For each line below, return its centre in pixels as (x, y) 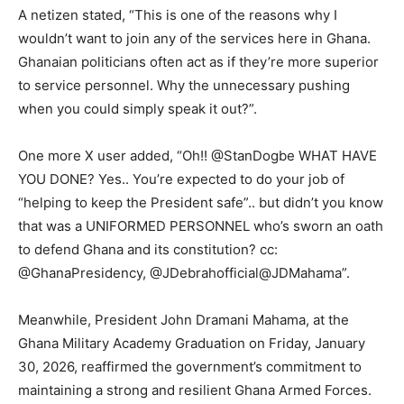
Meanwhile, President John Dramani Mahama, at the (184, 320)
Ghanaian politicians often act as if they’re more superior (198, 62)
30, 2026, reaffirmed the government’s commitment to (190, 367)
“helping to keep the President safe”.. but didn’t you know (201, 203)
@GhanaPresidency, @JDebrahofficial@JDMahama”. (184, 273)
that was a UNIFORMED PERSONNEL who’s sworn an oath (201, 226)
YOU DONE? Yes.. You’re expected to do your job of (181, 179)
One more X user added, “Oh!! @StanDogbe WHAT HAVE (197, 156)
